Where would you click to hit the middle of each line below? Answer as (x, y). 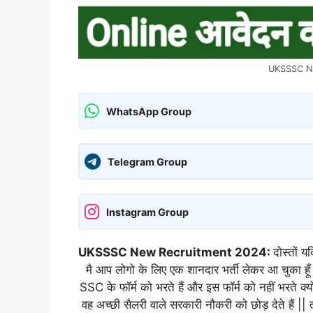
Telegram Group (147, 161)
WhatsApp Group (149, 111)
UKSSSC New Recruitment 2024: (176, 253)
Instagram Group (147, 212)
